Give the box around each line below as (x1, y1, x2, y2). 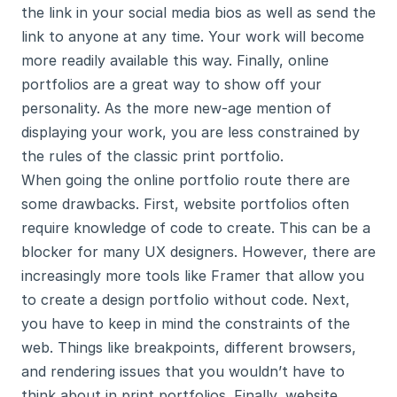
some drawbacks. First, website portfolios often (21, 195, 349, 213)
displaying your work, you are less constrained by (21, 123, 360, 141)
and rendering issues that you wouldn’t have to (21, 362, 345, 380)
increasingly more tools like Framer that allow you (21, 267, 364, 284)
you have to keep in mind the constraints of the (21, 315, 350, 332)
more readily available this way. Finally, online (21, 51, 329, 69)
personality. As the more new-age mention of (21, 99, 331, 117)
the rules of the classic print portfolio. (21, 147, 284, 165)
